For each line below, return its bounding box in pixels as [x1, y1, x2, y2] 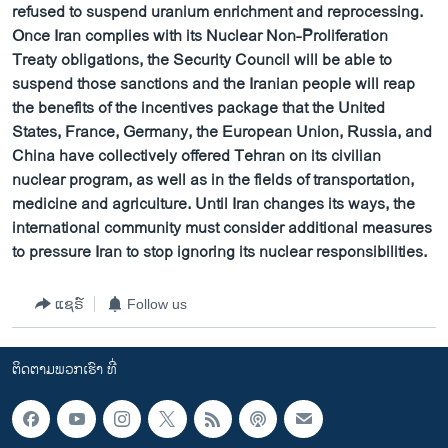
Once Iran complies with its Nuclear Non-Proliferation [12, 23, 388, 50]
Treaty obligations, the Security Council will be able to [12, 47, 392, 74]
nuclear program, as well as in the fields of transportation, [12, 167, 414, 194]
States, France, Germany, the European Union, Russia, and [12, 119, 432, 146]
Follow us [127, 295, 187, 312]
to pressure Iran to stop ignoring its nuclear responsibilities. [12, 239, 427, 266]
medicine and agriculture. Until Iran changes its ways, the [12, 191, 415, 218]
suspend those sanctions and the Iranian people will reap [12, 71, 415, 98]
